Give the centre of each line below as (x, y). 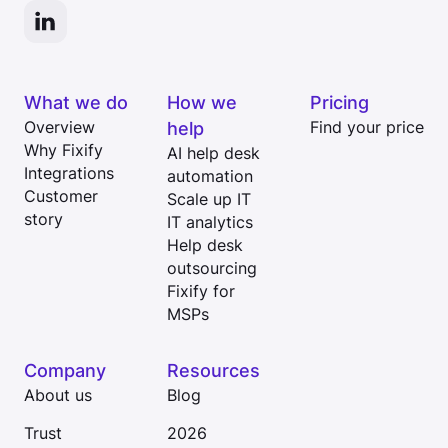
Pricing (340, 103)
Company (64, 370)
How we (202, 103)
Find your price (367, 128)
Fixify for (201, 292)
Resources (213, 370)
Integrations (68, 174)
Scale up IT (209, 200)
